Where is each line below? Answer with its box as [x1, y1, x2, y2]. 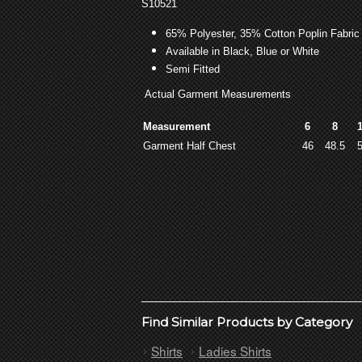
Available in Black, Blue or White [166, 44, 319, 57]
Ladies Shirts [199, 341, 271, 360]
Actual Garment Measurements [141, 88, 291, 101]
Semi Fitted [166, 62, 220, 75]
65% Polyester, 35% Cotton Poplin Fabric [166, 27, 360, 40]
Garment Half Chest [143, 140, 236, 153]
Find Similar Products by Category [141, 314, 352, 330]
